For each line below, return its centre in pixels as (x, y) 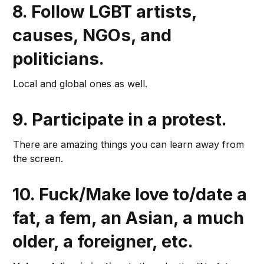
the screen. (38, 159)
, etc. (173, 242)
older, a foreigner (82, 242)
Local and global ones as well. (80, 84)
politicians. (59, 59)
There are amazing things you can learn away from (129, 145)
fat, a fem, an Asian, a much (128, 218)
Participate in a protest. (130, 120)
